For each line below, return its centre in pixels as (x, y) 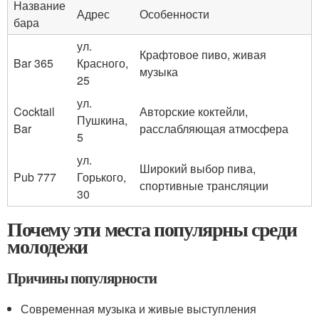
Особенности (174, 14)
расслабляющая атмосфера (214, 129)
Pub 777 (35, 177)
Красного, (103, 63)
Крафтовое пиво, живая (203, 54)
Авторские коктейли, (194, 111)
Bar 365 (33, 63)
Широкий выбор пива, (198, 168)
